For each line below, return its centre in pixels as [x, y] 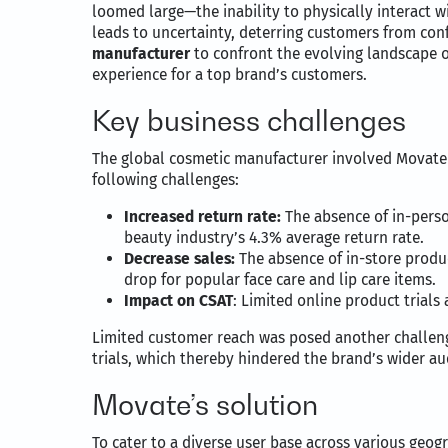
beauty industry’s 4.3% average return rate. [274, 238]
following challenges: [167, 180]
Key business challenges [249, 121]
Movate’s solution [205, 405]
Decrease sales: [179, 259]
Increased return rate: [202, 217]
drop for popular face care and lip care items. [280, 280]
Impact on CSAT [178, 301]
